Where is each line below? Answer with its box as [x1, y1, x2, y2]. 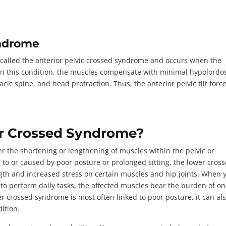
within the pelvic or [147, 145, 215, 155]
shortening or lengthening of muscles [20, 145, 148, 155]
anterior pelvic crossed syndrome [35, 55, 149, 65]
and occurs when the [148, 55, 222, 65]
